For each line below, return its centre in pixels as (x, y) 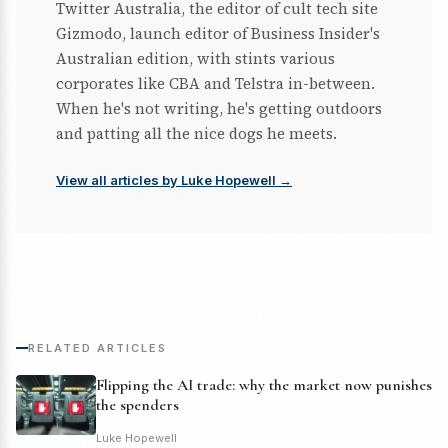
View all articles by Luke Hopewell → (174, 179)
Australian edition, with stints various (195, 58)
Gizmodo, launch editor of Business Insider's (218, 33)
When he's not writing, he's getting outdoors (219, 108)
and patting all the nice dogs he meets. (196, 133)
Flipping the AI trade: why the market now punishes (264, 384)
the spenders (137, 404)
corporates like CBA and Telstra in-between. (215, 83)
